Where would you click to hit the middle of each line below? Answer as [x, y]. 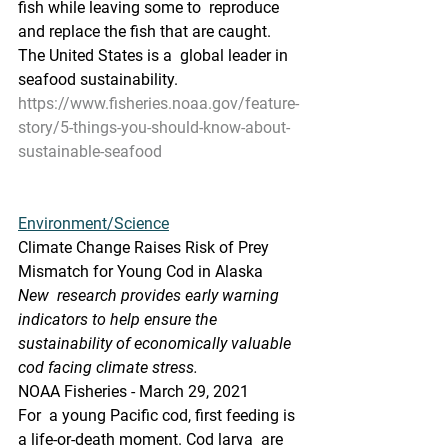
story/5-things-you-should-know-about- [154, 127]
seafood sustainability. [98, 79]
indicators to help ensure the [121, 319]
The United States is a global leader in [155, 55]
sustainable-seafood [90, 151]
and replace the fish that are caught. [146, 31]
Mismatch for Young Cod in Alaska [140, 271]
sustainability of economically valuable [156, 343]
